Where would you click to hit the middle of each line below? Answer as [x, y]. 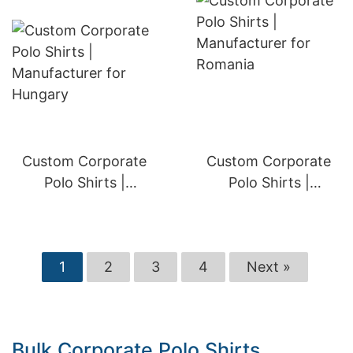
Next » [268, 267]
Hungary [84, 225]
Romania [269, 225]
